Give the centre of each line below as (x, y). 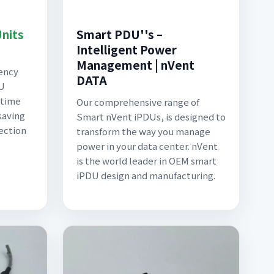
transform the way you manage (143, 131)
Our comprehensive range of (138, 102)
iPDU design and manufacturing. (146, 175)
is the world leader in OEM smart (146, 161)
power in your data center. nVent (147, 146)
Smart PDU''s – (120, 34)
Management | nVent (135, 65)
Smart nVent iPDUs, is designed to (151, 117)
